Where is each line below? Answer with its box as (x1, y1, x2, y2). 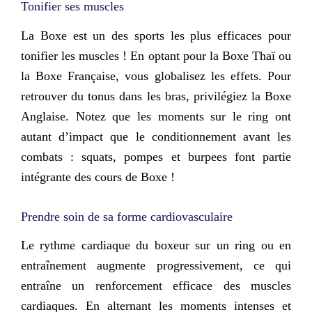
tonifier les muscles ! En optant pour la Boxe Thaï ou (21, 48, 291, 63)
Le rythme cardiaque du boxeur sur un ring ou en (21, 238, 291, 253)
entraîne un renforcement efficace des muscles (21, 279, 291, 293)
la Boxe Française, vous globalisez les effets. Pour (21, 68, 291, 83)
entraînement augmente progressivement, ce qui (21, 258, 291, 273)
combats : (21, 149, 82, 164)
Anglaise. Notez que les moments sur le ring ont (21, 109, 291, 123)
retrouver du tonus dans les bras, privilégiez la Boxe (21, 88, 291, 103)
